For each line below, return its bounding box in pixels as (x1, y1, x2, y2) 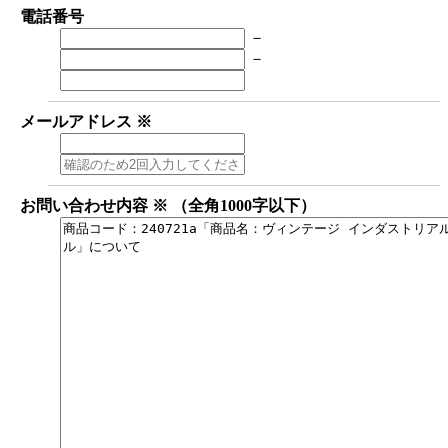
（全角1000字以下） (172, 196, 316, 214)
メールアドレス (20, 112, 136, 130)
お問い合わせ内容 (20, 196, 152, 214)
